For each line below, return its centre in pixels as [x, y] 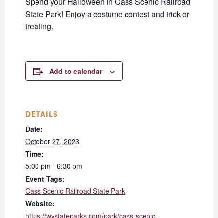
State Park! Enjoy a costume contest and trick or [107, 14]
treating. [39, 26]
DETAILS [42, 114]
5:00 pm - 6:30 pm [54, 166]
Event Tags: [45, 179]
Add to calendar [76, 71]
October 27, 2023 [52, 141]
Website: [40, 204]
